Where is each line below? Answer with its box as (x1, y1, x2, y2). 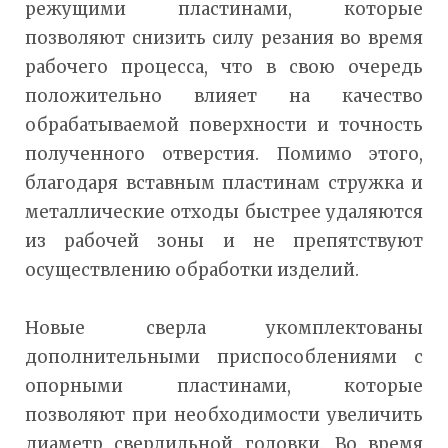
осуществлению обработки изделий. (25, 259, 359, 282)
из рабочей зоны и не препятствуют (25, 230, 423, 253)
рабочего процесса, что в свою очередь (25, 56, 423, 79)
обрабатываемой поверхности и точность (25, 114, 423, 137)
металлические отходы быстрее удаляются (25, 201, 423, 224)
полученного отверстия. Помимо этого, (25, 143, 423, 166)
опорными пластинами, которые (25, 375, 423, 398)
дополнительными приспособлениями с (25, 346, 423, 369)
